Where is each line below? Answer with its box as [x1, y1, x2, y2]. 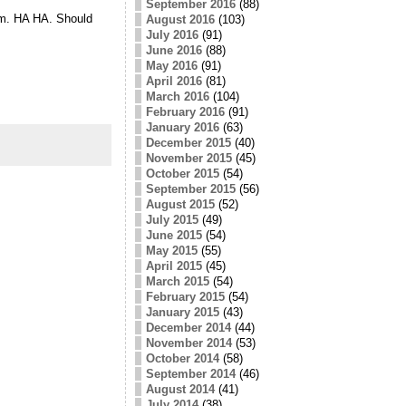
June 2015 [145, 227, 202, 242]
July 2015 [145, 212, 198, 227]
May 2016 [145, 58, 198, 72]
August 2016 [145, 12, 215, 26]
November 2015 [145, 150, 232, 165]
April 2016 [145, 73, 202, 88]
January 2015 [145, 304, 219, 319]
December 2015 [145, 135, 231, 150]
